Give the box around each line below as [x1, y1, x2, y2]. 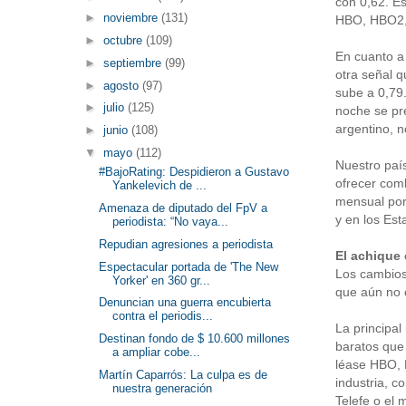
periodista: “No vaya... [112, 215, 229, 228]
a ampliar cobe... [112, 345, 201, 359]
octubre [102, 34, 146, 47]
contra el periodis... [112, 309, 214, 324]
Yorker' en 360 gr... [112, 273, 211, 287]
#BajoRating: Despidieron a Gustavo [99, 165, 290, 179]
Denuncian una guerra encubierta [99, 295, 272, 310]
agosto [102, 78, 142, 92]
